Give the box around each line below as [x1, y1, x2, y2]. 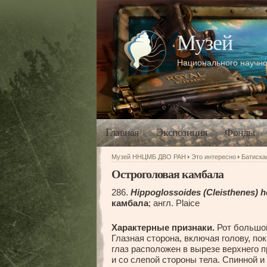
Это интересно [191, 153, 236, 160]
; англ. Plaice [148, 198, 200, 209]
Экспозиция [156, 126, 207, 138]
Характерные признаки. [111, 222, 215, 233]
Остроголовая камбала [111, 167, 223, 181]
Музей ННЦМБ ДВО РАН [111, 153, 186, 160]
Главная [105, 126, 139, 138]
